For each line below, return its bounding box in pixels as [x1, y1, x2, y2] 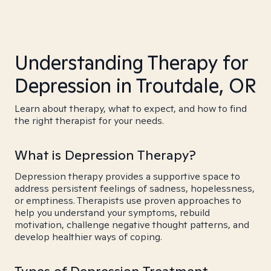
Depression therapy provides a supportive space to [15, 170, 240, 183]
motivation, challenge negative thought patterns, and [15, 218, 249, 231]
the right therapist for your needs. [15, 114, 164, 127]
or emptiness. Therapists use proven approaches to [15, 194, 241, 207]
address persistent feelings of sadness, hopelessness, [15, 182, 255, 195]
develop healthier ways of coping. [15, 230, 162, 243]
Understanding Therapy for [15, 50, 248, 75]
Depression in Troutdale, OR [15, 73, 256, 98]
